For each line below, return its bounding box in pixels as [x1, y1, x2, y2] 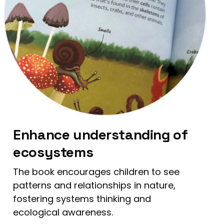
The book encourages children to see [13, 165, 180, 178]
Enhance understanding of [13, 125, 188, 143]
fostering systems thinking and [13, 192, 151, 205]
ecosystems [13, 142, 93, 161]
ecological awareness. [13, 205, 113, 218]
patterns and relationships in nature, [13, 178, 176, 191]
